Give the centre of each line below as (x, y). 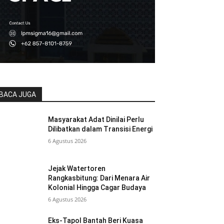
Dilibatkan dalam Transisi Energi (100, 129)
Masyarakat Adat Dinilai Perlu (96, 119)
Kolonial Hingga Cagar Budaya (97, 188)
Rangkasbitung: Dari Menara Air (99, 178)
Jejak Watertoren (77, 169)
